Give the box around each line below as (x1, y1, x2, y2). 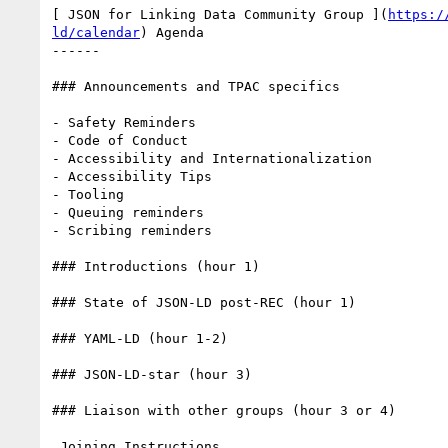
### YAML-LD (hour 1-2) (52, 330, 228, 346)
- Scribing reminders (52, 222, 212, 238)
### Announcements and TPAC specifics (52, 78, 340, 94)
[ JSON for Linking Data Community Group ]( (52, 6, 388, 22)
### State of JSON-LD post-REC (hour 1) (52, 294, 356, 310)
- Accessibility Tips (52, 168, 212, 184)
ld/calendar (52, 24, 140, 40)
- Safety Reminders (52, 114, 196, 130)
